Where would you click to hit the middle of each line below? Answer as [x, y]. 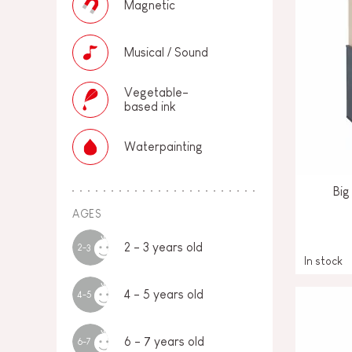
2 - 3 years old [163, 247]
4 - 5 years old [164, 294]
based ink [150, 106]
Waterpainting [163, 147]
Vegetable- [156, 92]
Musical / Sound [166, 52]
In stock [323, 260]
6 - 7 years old [164, 341]
